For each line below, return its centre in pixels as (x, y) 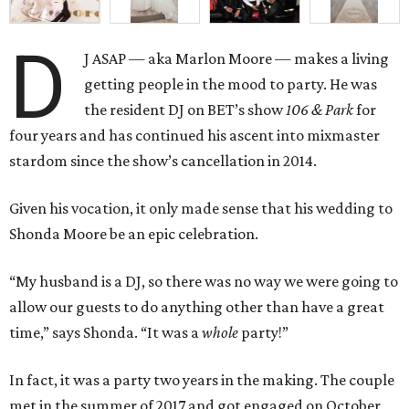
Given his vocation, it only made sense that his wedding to (201, 209)
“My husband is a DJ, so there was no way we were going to (204, 282)
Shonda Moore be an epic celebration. (134, 234)
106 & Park (320, 110)
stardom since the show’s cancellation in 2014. (163, 161)
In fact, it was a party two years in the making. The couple (202, 380)
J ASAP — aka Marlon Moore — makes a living (237, 59)
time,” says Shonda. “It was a (105, 333)
